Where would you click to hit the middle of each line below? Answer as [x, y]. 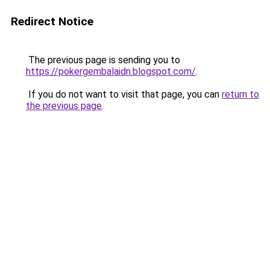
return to [240, 94]
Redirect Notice [52, 21]
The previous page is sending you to [103, 60]
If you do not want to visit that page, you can [124, 94]
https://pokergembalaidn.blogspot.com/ [111, 71]
